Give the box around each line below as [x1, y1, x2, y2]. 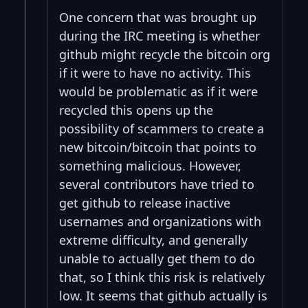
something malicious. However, [59, 157, 241, 174]
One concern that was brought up [59, 8, 256, 25]
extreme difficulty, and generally [59, 231, 247, 248]
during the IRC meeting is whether [59, 27, 260, 44]
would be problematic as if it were [59, 82, 258, 100]
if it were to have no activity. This [59, 64, 251, 81]
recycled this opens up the [59, 101, 213, 118]
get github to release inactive [59, 194, 230, 211]
